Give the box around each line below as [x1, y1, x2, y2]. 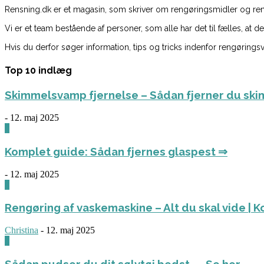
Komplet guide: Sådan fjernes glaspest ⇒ [5, 144, 227, 158]
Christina [5, 225, 38, 235]
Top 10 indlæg [5, 65, 72, 77]
